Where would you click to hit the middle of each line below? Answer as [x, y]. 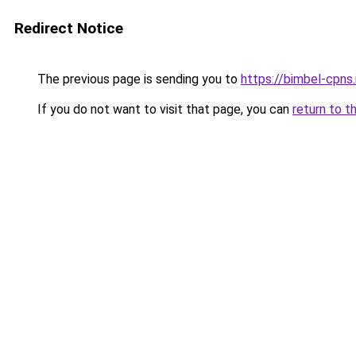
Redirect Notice [69, 28]
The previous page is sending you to [137, 79]
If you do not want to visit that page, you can [163, 109]
